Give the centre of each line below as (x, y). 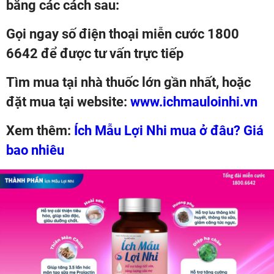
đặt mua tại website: (67, 102)
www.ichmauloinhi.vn (194, 102)
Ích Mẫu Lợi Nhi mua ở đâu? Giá (169, 130)
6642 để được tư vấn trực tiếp (95, 53)
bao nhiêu (35, 150)
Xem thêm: (40, 130)
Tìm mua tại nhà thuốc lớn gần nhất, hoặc (128, 82)
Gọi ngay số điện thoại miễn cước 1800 (123, 34)
